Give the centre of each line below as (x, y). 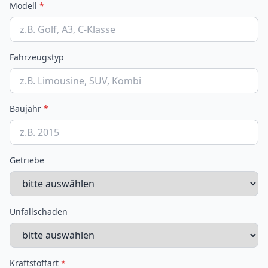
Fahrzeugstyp (37, 57)
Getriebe (27, 160)
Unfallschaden (39, 211)
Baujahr (27, 109)
